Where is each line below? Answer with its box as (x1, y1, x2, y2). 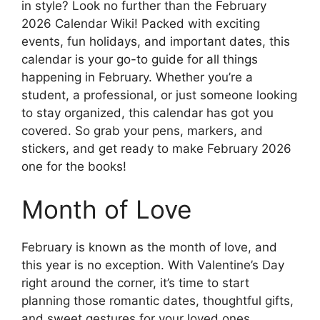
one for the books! (21, 159, 126, 174)
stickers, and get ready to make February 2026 (21, 141, 291, 156)
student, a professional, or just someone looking (21, 88, 297, 103)
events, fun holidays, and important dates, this (21, 34, 290, 49)
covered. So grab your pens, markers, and (21, 124, 263, 139)
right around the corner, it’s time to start (21, 275, 249, 290)
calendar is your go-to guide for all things (21, 52, 258, 67)
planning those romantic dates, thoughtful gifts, (21, 293, 294, 308)
